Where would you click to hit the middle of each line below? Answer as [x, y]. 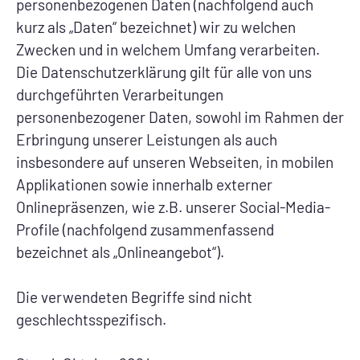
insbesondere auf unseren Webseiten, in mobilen [175, 162]
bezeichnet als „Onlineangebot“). [120, 252]
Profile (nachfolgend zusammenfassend [145, 229]
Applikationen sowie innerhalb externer [144, 184]
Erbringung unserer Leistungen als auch [147, 139]
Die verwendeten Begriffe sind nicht [134, 297]
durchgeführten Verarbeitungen [120, 94]
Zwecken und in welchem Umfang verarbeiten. [168, 49]
